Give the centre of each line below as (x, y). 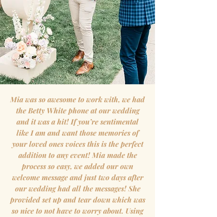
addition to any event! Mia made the (77, 155)
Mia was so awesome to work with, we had (77, 99)
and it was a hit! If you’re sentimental (77, 122)
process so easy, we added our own (77, 166)
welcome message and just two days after (77, 177)
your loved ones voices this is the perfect (77, 144)
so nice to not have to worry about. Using (77, 211)
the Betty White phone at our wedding (77, 110)
